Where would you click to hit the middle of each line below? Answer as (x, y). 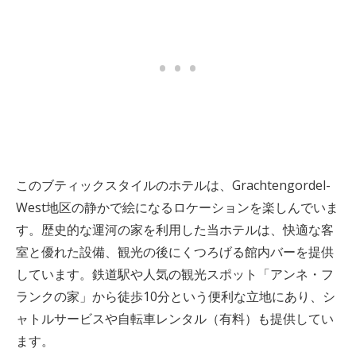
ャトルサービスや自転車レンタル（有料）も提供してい (175, 319)
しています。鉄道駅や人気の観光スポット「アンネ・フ (175, 274)
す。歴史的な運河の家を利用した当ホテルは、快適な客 (175, 230)
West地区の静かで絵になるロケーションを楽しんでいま (177, 207)
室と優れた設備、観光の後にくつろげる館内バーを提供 (175, 252)
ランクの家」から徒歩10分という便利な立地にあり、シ (176, 296)
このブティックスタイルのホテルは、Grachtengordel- (173, 185)
